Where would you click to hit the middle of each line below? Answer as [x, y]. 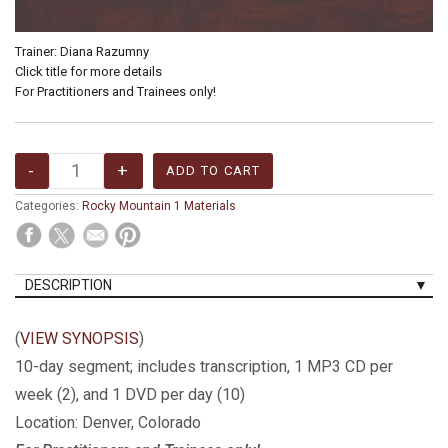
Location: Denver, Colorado [110, 422]
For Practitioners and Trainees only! [115, 91]
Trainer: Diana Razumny [82, 51]
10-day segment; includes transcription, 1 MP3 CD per [204, 366]
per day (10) [201, 394]
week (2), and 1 [70, 394]
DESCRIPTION [68, 284]
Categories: [48, 205]
